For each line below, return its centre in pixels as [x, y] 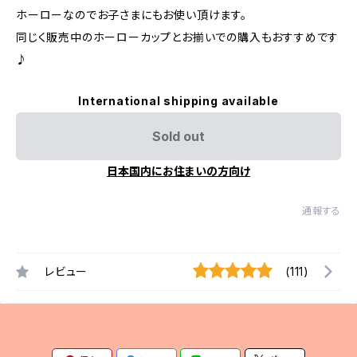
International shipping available [178, 101]
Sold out [178, 136]
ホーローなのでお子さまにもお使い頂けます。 [131, 15]
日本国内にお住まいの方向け [178, 171]
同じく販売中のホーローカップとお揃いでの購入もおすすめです [178, 37]
